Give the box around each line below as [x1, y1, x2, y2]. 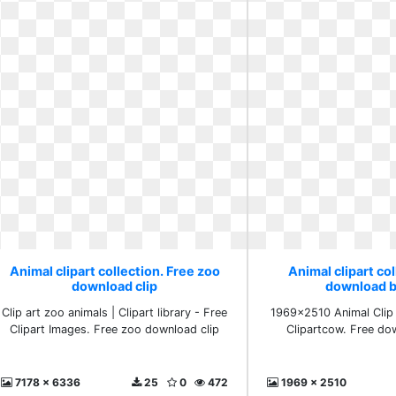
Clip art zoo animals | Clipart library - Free [2, 306, 228, 319]
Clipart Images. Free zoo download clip [10, 323, 220, 336]
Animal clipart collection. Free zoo [9, 263, 220, 278]
